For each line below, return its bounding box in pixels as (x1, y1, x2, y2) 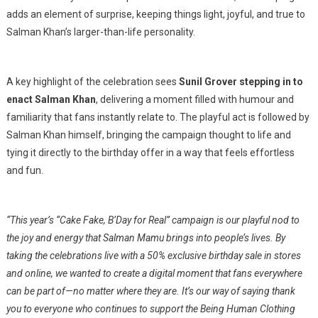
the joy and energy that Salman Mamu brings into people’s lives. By (6, 231, 285, 243)
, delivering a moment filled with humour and (95, 93, 294, 105)
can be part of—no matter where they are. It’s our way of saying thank (6, 285, 295, 297)
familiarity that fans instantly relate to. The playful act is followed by (6, 111, 309, 123)
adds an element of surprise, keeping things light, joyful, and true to (6, 8, 305, 20)
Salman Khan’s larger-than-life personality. (6, 26, 195, 38)
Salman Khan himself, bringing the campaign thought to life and (6, 128, 291, 141)
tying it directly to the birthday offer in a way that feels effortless (6, 146, 295, 158)
